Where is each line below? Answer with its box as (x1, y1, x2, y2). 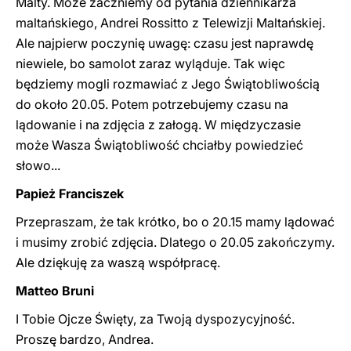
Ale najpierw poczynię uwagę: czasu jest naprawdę (16, 35, 313, 51)
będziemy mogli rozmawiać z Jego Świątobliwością (16, 76, 320, 92)
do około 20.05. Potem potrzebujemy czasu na (16, 96, 288, 112)
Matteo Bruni (16, 283, 94, 299)
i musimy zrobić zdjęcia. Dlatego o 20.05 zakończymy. (16, 234, 335, 250)
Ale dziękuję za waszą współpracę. (16, 255, 220, 270)
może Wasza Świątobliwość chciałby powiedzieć (16, 137, 303, 153)
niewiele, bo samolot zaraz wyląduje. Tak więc (16, 56, 285, 71)
